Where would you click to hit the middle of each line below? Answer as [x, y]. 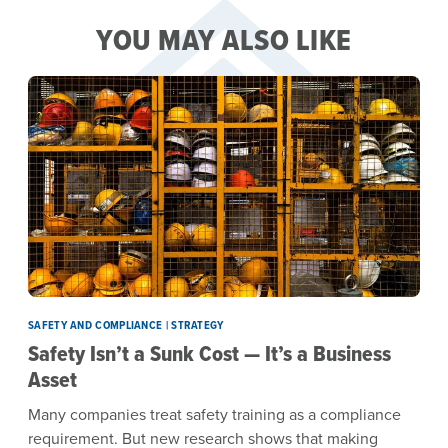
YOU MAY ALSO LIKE [224, 40]
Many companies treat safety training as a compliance [214, 414]
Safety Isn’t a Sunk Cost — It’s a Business [209, 353]
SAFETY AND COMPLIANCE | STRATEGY [126, 324]
